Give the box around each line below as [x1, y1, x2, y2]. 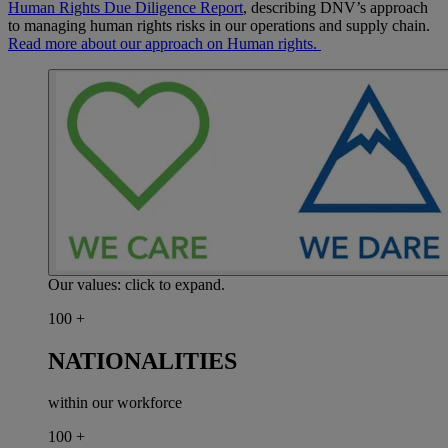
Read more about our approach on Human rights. [8, 34, 321, 52]
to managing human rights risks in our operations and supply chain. [8, 16, 430, 34]
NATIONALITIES [48, 347, 237, 374]
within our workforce [48, 394, 182, 412]
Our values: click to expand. [48, 275, 225, 293]
